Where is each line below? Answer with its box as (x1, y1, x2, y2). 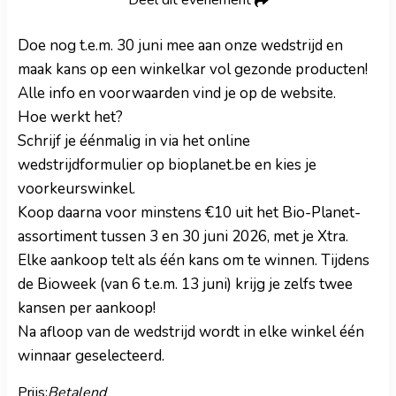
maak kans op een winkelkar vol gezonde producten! (18, 59, 368, 80)
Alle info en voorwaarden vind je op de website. (18, 83, 336, 104)
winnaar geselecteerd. (18, 346, 164, 367)
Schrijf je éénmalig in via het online (18, 131, 250, 152)
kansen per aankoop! (18, 298, 156, 319)
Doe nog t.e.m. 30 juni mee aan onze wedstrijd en (18, 35, 343, 57)
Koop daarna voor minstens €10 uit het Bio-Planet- (18, 202, 361, 224)
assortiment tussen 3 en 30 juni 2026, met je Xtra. (18, 226, 348, 247)
